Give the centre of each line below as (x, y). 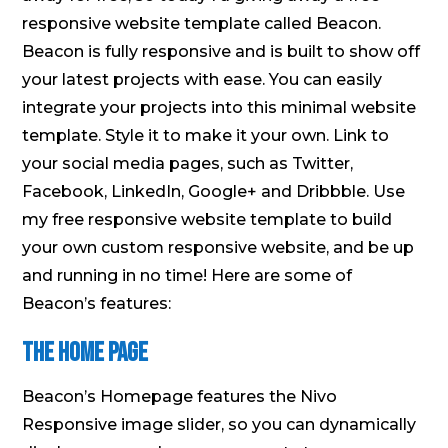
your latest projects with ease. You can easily (202, 79)
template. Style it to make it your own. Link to (206, 135)
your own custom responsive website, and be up (218, 247)
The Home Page (85, 353)
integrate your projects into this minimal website (219, 107)
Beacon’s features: (97, 303)
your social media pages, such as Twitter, (188, 163)
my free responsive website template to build (207, 219)
